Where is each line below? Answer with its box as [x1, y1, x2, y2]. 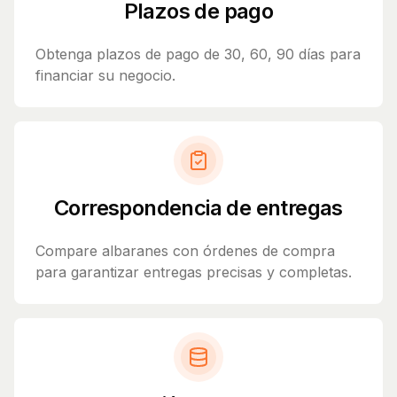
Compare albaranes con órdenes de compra [35, 242, 335, 261]
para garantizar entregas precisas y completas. [35, 263, 352, 282]
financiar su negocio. [35, 66, 175, 85]
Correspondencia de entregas [54, 195, 343, 222]
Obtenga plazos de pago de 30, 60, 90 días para [35, 45, 361, 64]
